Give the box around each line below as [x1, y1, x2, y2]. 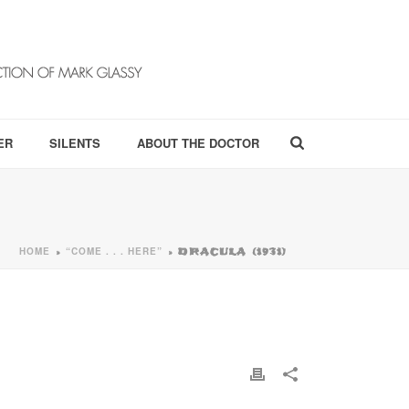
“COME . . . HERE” [66, 245, 163, 257]
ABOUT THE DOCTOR [137, 134, 259, 152]
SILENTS [49, 134, 100, 152]
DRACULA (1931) [178, 246, 287, 257]
